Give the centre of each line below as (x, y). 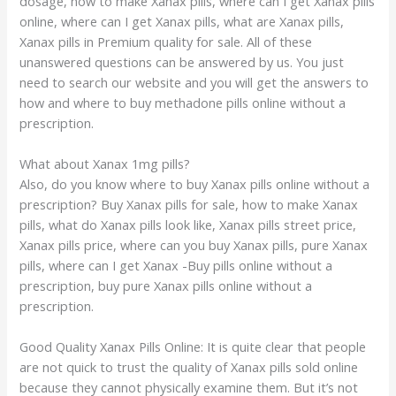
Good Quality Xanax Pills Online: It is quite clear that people (193, 347)
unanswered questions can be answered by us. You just (182, 61)
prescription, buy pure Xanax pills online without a (166, 286)
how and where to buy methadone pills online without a (183, 102)
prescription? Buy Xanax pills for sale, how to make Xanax (189, 205)
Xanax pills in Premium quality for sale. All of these (166, 41)
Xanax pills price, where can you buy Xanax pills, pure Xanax (194, 245)
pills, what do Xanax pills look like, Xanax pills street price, (188, 225)
